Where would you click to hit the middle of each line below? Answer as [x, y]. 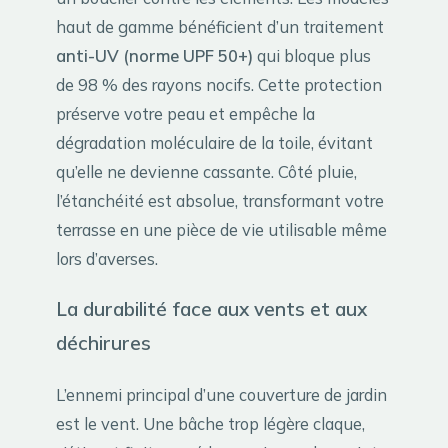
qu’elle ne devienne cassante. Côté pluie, [206, 171]
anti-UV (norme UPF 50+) [154, 55]
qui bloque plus [312, 55]
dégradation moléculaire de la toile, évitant [214, 142]
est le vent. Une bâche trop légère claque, [210, 424]
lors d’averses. [107, 258]
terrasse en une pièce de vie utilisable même [221, 229]
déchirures [103, 343]
